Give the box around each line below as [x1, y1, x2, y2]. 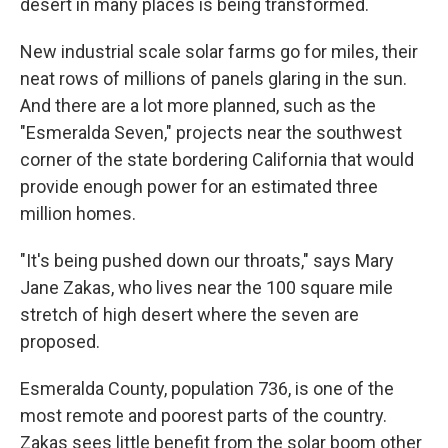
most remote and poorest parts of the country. [20, 405, 387, 426]
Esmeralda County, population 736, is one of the [20, 378, 394, 399]
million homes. [20, 203, 136, 224]
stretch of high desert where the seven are [20, 304, 359, 325]
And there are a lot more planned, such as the [20, 95, 376, 116]
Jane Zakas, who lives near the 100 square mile [20, 277, 393, 298]
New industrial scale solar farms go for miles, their [20, 41, 418, 62]
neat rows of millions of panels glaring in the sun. [20, 68, 407, 89]
